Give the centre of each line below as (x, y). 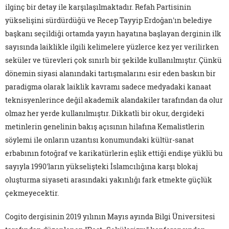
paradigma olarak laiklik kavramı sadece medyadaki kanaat (108, 87)
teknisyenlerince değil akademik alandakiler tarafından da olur (114, 100)
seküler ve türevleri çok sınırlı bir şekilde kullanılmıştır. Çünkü (113, 60)
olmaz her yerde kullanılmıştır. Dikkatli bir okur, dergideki (105, 113)
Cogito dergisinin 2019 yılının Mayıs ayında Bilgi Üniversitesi (110, 217)
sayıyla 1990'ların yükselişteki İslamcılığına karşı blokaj (101, 167)
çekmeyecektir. (32, 193)
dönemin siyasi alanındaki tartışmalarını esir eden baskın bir (110, 74)
